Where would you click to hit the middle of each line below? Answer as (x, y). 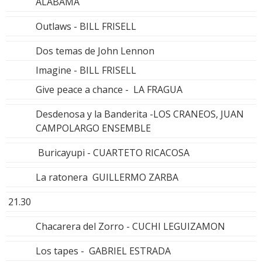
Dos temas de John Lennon (95, 51)
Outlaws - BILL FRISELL (86, 26)
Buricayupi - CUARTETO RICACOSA (113, 152)
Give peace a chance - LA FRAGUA (109, 89)
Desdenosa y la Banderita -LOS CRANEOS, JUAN (140, 114)
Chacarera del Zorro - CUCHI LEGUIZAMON (130, 226)
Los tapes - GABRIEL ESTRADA (103, 251)
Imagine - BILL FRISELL (86, 70)
